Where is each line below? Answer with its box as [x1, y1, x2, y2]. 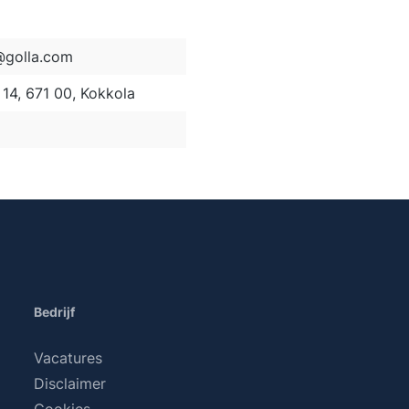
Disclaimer [34, 374, 107, 393]
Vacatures [34, 349, 103, 367]
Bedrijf [34, 304, 76, 320]
